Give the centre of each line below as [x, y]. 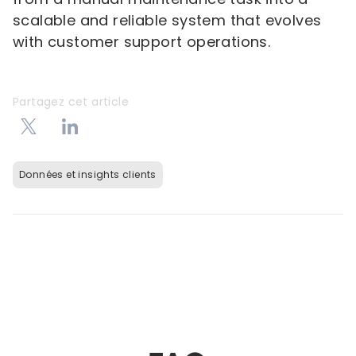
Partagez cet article [71, 102]
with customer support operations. [142, 42]
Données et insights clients [88, 174]
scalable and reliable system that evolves [167, 20]
